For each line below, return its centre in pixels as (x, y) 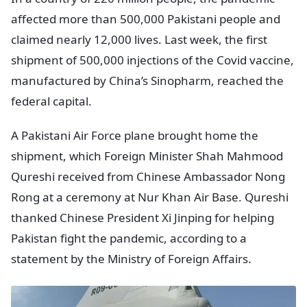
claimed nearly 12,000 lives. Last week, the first (139, 39)
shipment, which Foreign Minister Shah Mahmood (147, 156)
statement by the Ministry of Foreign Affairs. (131, 258)
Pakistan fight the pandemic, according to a (129, 238)
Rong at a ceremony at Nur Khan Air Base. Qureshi (150, 197)
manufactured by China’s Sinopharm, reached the (147, 80)
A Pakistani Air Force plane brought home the (135, 135)
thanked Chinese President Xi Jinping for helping (143, 217)
